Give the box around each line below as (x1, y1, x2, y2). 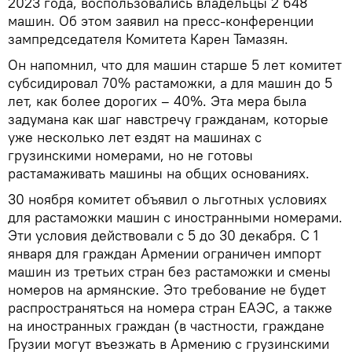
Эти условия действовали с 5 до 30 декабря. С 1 (8, 225, 318, 244)
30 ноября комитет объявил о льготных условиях (8, 189, 327, 208)
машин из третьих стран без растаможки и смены (8, 262, 331, 280)
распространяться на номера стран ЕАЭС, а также (8, 298, 332, 317)
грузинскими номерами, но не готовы (8, 145, 253, 164)
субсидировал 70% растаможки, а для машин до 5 (8, 73, 332, 92)
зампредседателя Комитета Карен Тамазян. (8, 29, 288, 48)
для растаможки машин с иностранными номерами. (8, 207, 343, 226)
